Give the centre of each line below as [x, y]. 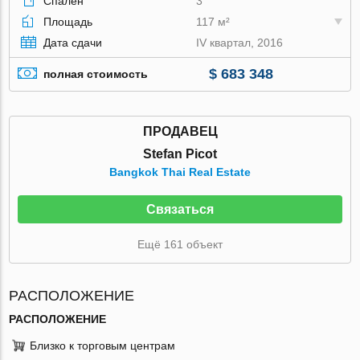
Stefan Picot [180, 153]
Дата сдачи [73, 42]
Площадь [68, 21]
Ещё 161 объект [180, 244]
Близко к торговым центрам [103, 345]
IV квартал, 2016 [240, 42]
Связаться [180, 209]
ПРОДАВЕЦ [180, 131]
